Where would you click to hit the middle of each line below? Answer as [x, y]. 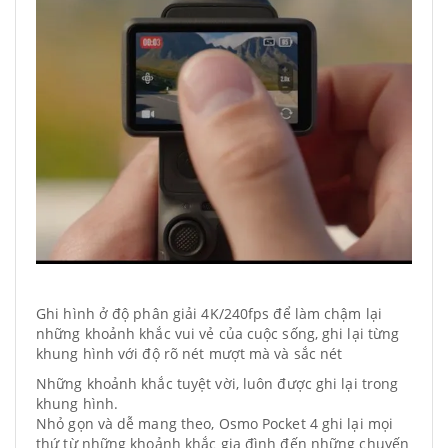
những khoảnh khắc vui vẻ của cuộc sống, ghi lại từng [218, 333]
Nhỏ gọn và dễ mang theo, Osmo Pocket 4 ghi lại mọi [215, 423]
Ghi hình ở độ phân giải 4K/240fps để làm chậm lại [209, 313]
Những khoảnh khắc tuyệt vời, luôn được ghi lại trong [217, 383]
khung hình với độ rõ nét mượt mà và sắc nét [189, 353]
